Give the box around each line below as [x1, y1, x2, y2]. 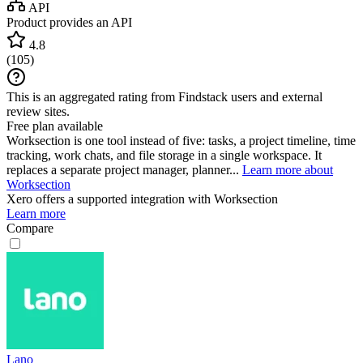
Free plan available [6, 118, 103, 133]
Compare [6, 220, 53, 235]
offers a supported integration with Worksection [32, 191, 278, 206]
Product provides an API [6, 15, 132, 29]
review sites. [6, 104, 70, 118]
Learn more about [242, 162, 333, 177]
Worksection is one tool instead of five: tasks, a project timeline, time [6, 133, 356, 147]
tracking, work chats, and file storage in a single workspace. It [6, 147, 322, 162]
